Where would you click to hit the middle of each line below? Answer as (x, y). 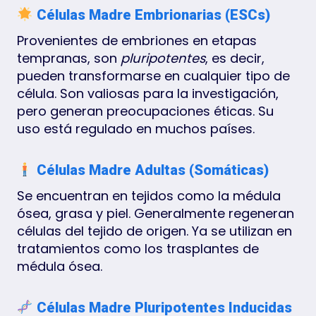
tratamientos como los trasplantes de (138, 248)
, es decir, (235, 58)
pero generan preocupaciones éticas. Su (145, 111)
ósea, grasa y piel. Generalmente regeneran (156, 213)
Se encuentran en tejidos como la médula (149, 195)
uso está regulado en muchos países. (136, 128)
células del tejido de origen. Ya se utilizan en (154, 231)
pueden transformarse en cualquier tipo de (153, 75)
